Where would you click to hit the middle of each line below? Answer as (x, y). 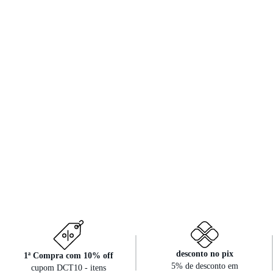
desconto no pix (205, 254)
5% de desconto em (205, 266)
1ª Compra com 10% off (68, 255)
